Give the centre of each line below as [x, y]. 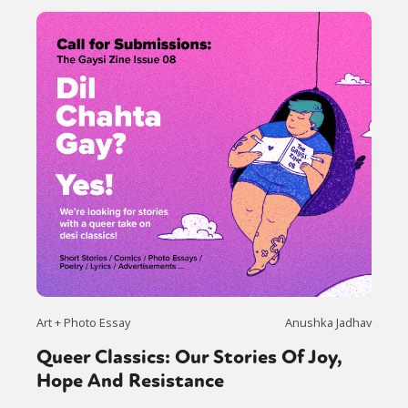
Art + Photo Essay [83, 322]
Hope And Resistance [130, 380]
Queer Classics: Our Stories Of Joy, [189, 357]
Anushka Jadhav [328, 322]
